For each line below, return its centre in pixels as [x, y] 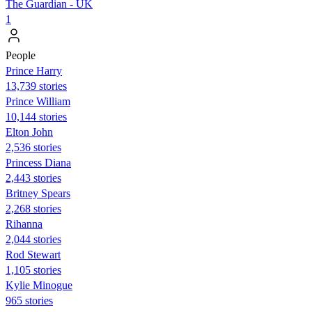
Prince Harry [34, 70]
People [21, 55]
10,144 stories [36, 116]
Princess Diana [38, 162]
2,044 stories [33, 239]
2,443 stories [33, 178]
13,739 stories [36, 86]
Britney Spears [38, 193]
